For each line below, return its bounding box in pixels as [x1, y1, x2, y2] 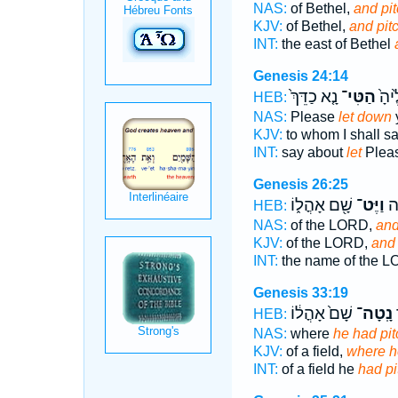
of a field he [277, 362, 358, 377]
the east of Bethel [277, 36, 394, 52]
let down [338, 109, 392, 124]
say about [277, 145, 346, 160]
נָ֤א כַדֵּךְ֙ [290, 87, 338, 107]
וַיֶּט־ [352, 195, 385, 215]
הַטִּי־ [337, 87, 376, 107]
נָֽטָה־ [352, 304, 393, 323]
